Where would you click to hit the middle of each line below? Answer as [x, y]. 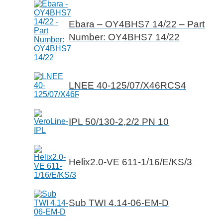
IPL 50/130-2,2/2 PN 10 [119, 122]
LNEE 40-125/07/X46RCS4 [127, 86]
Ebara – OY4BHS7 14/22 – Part [137, 24]
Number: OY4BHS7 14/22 [124, 37]
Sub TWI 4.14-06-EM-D [119, 203]
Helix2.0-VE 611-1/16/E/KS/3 [130, 162]
